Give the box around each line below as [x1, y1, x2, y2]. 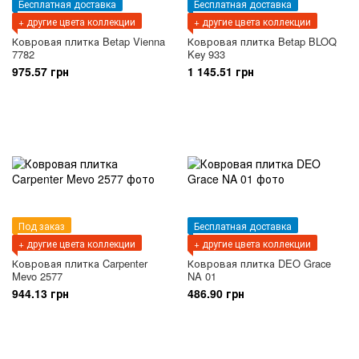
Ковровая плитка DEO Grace [188, 256, 331, 272]
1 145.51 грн [188, 63, 254, 80]
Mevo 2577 [12, 268, 63, 284]
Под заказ [18, 219, 65, 233]
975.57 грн [12, 63, 69, 80]
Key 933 [188, 46, 225, 63]
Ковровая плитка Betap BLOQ [188, 34, 337, 50]
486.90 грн [188, 285, 244, 302]
